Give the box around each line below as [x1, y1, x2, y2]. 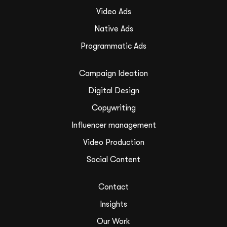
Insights [100, 199, 127, 209]
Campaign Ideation [79, 68, 148, 78]
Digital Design [88, 86, 139, 95]
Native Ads [94, 24, 133, 33]
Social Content [87, 155, 140, 164]
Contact [98, 182, 129, 192]
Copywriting [91, 103, 136, 112]
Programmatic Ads [81, 41, 146, 51]
